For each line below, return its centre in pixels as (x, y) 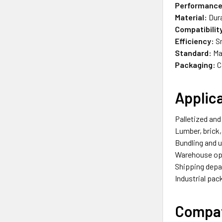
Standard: (194, 53)
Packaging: (195, 64)
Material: (191, 17)
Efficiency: (195, 41)
